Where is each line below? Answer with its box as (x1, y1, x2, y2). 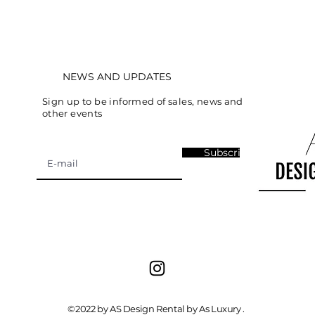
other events (41, 108, 103, 120)
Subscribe (204, 146, 253, 160)
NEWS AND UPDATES (62, 70, 172, 84)
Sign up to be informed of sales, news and (41, 96, 243, 108)
